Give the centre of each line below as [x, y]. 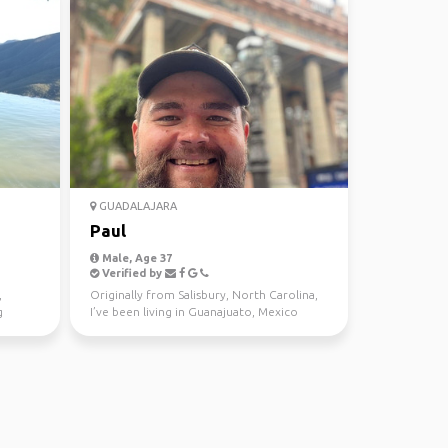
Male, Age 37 [135, 258]
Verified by [131, 273]
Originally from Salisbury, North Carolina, [203, 294]
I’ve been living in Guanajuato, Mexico [193, 311]
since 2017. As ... [134, 328]
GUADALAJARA [136, 206]
